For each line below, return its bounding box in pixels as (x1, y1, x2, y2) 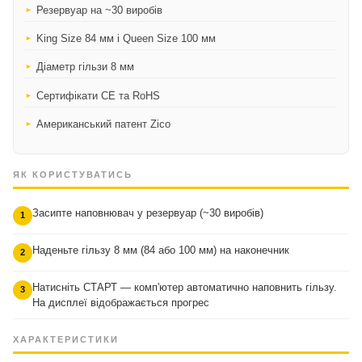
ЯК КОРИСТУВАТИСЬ (13, 169, 133, 179)
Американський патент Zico (36, 118, 170, 131)
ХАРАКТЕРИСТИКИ (13, 334, 119, 344)
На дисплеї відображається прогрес (32, 296, 209, 309)
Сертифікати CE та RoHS (36, 89, 160, 102)
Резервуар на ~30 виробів (36, 3, 162, 16)
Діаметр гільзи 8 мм (36, 61, 134, 74)
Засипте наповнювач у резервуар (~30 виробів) (32, 206, 263, 219)
